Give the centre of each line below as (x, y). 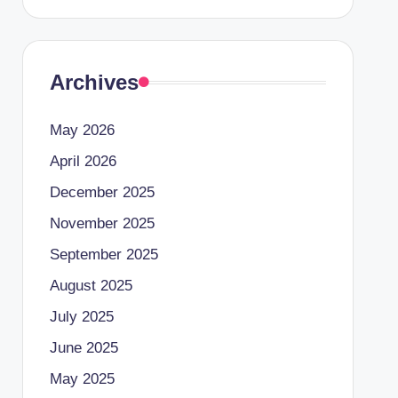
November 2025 (102, 223)
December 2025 (102, 192)
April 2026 (83, 161)
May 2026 (82, 130)
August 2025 (91, 286)
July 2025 (81, 317)
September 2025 (103, 255)
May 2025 (82, 379)
